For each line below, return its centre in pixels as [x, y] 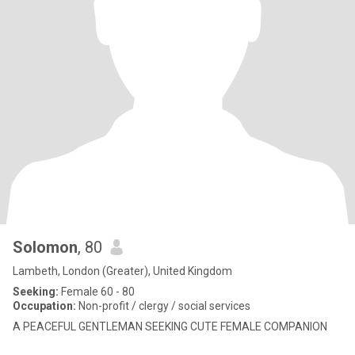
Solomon [45, 247]
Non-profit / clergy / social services [163, 306]
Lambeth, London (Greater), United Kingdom [122, 271]
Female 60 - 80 [97, 292]
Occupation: [44, 306]
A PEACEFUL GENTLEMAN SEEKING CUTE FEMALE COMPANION [170, 326]
